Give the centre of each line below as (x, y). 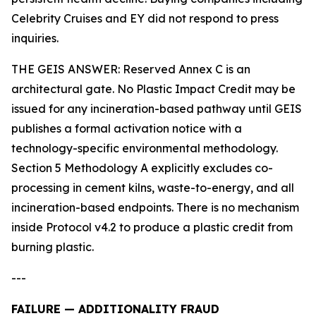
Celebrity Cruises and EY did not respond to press (145, 19)
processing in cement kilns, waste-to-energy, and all (153, 188)
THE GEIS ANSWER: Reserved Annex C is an (131, 69)
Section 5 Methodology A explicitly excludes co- (142, 168)
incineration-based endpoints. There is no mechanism (155, 208)
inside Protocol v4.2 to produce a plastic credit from (152, 227)
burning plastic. (53, 247)
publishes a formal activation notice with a (127, 129)
